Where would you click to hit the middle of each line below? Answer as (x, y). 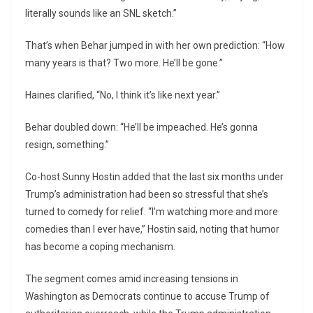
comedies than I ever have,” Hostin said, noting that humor (152, 230)
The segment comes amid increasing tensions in (132, 279)
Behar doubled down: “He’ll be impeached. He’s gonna (141, 128)
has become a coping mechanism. (100, 247)
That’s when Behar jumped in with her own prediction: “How (155, 46)
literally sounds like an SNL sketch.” (101, 14)
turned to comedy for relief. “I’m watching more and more (152, 212)
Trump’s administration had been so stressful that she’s (147, 195)
